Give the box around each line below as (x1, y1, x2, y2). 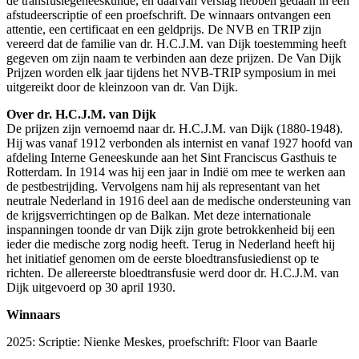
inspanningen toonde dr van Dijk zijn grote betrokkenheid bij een (6, 222, 335, 236)
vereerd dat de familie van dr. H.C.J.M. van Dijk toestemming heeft (6, 36, 346, 50)
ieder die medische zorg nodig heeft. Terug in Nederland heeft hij (6, 236, 335, 251)
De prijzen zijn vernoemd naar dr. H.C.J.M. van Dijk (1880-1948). (6, 121, 343, 135)
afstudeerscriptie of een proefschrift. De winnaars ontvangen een (6, 7, 331, 22)
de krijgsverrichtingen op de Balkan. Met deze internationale (6, 208, 311, 222)
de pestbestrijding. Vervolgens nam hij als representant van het (6, 179, 320, 193)
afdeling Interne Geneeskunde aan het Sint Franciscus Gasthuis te (6, 150, 337, 164)
